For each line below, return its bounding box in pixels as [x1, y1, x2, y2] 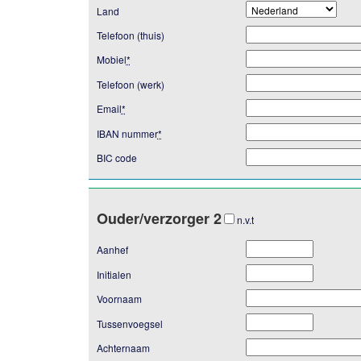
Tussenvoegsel [96, 316, 163, 330]
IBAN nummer [96, 126, 158, 140]
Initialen [96, 267, 131, 281]
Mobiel [96, 52, 127, 67]
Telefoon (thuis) [96, 28, 164, 42]
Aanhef [96, 243, 128, 257]
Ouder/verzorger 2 [96, 207, 222, 229]
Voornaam [96, 292, 142, 306]
